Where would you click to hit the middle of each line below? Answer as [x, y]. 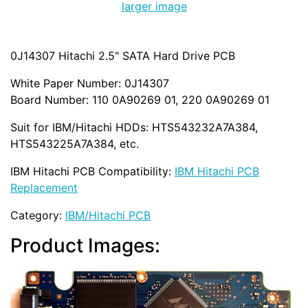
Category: [38, 216]
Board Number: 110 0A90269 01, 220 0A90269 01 [140, 100]
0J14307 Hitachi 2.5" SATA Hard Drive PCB [123, 56]
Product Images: [85, 246]
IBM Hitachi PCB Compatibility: [92, 172]
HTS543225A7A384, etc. [75, 144]
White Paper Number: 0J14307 [90, 84]
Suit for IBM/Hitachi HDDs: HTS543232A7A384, [134, 128]
